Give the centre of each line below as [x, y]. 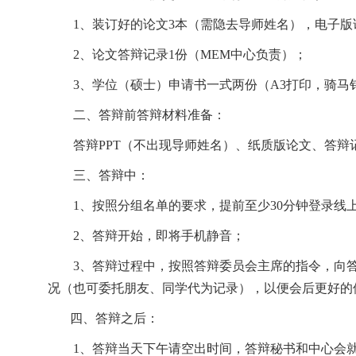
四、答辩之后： [114, 318]
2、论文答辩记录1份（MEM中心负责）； [190, 54]
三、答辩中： [111, 175]
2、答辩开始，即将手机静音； [159, 236]
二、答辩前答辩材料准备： [149, 115]
